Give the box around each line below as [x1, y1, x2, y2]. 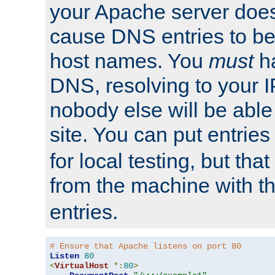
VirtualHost [55, 260, 109, 271]
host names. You [50, 48, 209, 72]
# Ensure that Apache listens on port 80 [50, 241, 241, 251]
